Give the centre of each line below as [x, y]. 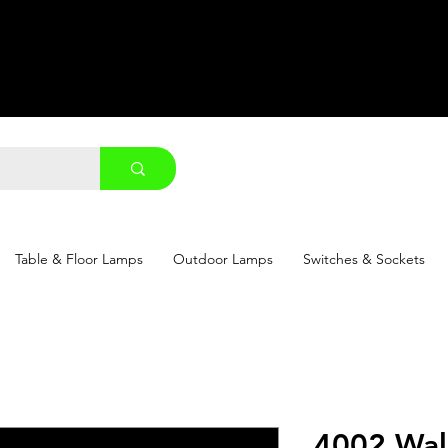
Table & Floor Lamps [79, 259]
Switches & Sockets [364, 259]
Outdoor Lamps [223, 259]
